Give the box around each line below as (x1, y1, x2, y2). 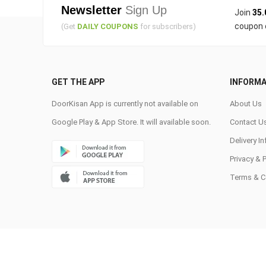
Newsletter (61, 3, 122, 17)
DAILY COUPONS (77, 21, 138, 31)
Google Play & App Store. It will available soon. (52, 117, 211, 126)
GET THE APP (52, 77, 104, 87)
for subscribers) (138, 21, 196, 31)
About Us (230, 99, 262, 108)
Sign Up (122, 3, 167, 17)
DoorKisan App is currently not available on (52, 99, 198, 108)
